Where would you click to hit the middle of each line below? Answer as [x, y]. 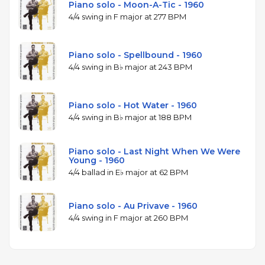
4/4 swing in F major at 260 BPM [128, 218]
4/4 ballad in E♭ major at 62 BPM [128, 172]
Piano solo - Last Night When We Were [154, 151]
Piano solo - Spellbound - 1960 [135, 55]
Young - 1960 [97, 160]
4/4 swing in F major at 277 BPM [127, 17]
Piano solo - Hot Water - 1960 [133, 106]
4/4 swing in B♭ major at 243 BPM [130, 67]
